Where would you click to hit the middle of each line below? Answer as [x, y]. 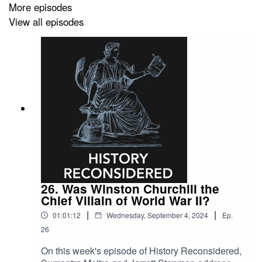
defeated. [34, 13]
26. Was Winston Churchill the [130, 188]
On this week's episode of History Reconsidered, [141, 250]
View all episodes [46, 21]
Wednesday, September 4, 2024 [157, 215]
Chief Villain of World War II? [125, 200]
